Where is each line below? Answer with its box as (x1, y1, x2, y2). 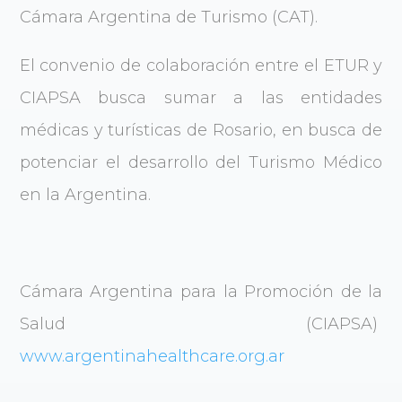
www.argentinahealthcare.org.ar (19, 345, 284, 366)
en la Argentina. (19, 184, 151, 205)
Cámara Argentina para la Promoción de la (19, 281, 383, 301)
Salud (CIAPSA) (19, 313, 383, 334)
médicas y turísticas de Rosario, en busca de (19, 119, 383, 140)
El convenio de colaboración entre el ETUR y (19, 55, 383, 75)
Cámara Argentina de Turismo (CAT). (19, 6, 318, 27)
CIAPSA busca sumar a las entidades (19, 87, 383, 108)
